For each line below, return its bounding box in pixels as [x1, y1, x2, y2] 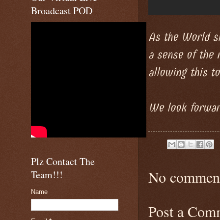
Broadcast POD [31, 4, 92, 17]
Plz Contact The [31, 155, 95, 168]
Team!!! [31, 168, 63, 181]
